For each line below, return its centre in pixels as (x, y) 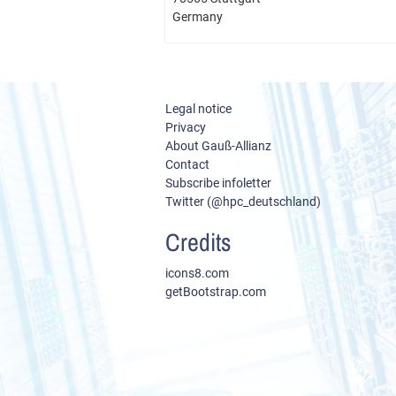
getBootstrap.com (216, 292)
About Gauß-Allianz (218, 146)
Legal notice (198, 109)
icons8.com (197, 273)
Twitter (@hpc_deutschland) (243, 202)
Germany (198, 17)
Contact (187, 164)
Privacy (186, 127)
